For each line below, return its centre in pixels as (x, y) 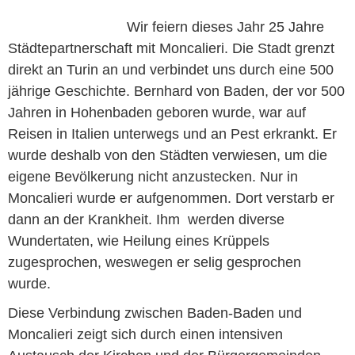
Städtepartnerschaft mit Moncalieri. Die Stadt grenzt (171, 48)
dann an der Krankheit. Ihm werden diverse (146, 219)
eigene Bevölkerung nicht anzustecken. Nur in (153, 177)
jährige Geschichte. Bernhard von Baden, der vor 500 (176, 91)
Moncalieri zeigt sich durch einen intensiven (145, 334)
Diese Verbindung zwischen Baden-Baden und (155, 313)
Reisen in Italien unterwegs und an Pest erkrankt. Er (172, 134)
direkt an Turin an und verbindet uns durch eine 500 (171, 70)
